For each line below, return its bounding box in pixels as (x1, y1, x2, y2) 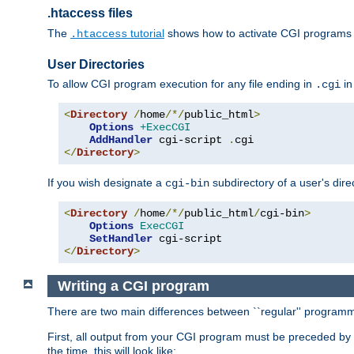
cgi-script (153, 133, 228, 146)
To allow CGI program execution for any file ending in (47, 77, 315, 90)
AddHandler (89, 133, 153, 146)
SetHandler (89, 232, 153, 245)
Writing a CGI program (57, 277, 209, 294)
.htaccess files (47, 6, 133, 21)
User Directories (47, 57, 145, 71)
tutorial (127, 26, 164, 40)
